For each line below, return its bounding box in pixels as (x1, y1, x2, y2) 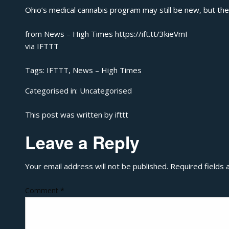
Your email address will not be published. (25, 161, 168, 172)
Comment (25, 185, 60, 195)
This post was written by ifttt (25, 109, 128, 120)
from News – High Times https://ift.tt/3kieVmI (25, 28, 188, 39)
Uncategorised (79, 85, 132, 96)
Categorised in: (25, 85, 80, 96)
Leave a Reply (25, 130, 140, 155)
